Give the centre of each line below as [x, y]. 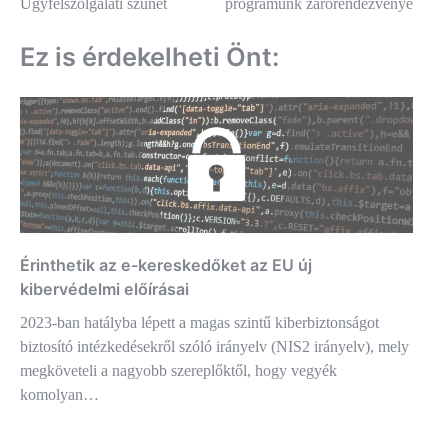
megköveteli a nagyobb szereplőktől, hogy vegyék [178, 370]
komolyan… [59, 394]
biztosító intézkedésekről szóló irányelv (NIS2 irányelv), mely [214, 346]
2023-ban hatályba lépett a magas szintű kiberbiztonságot [199, 322]
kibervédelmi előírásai [104, 288]
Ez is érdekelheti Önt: [149, 56]
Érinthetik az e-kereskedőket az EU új [166, 264]
